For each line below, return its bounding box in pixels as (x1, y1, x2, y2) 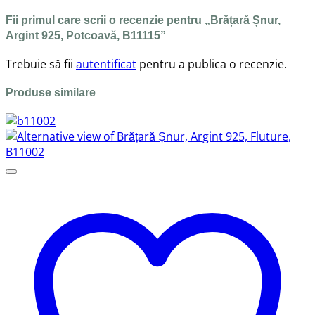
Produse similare (6, 86, 96, 99)
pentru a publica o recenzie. (136, 56, 287, 72)
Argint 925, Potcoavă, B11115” (6, 30, 166, 42)
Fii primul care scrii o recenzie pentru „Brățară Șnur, (6, 14, 281, 27)
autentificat (76, 56, 136, 72)
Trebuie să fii (6, 56, 76, 72)
